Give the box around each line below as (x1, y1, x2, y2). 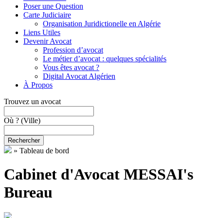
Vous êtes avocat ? (43, 63, 99, 72)
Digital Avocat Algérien (43, 72, 115, 80)
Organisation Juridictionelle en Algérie (43, 19, 161, 28)
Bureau (4, 183, 53, 201)
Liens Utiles (23, 28, 60, 36)
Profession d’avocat (43, 45, 103, 54)
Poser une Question (23, 1, 83, 10)
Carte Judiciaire (23, 10, 71, 19)
